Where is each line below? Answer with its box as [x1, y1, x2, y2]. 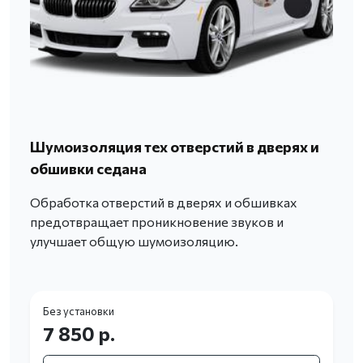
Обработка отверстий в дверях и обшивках [30, 194, 297, 211]
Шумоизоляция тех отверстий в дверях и [30, 138, 319, 156]
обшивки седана [30, 160, 147, 178]
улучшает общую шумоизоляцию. [30, 233, 238, 250]
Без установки [43, 305, 114, 318]
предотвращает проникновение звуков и [30, 214, 284, 230]
